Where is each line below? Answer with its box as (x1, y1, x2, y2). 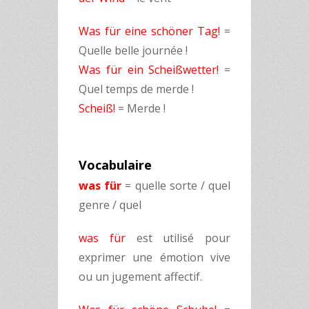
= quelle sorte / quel (121, 178, 231, 193)
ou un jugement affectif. (79, 269, 202, 284)
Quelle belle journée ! (79, 43, 188, 58)
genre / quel (79, 197, 141, 212)
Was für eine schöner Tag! (79, 23, 220, 39)
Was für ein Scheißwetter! (79, 62, 219, 77)
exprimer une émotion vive (79, 250, 230, 265)
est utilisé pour (125, 230, 230, 246)
